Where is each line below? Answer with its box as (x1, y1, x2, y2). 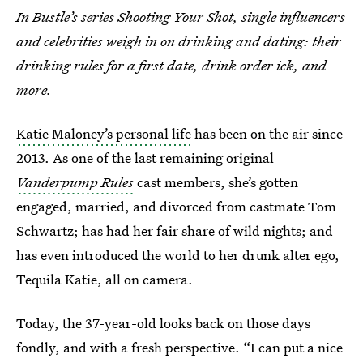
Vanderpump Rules (16, 173, 134, 191)
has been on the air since (191, 124, 343, 143)
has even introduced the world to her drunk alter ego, (16, 246, 340, 264)
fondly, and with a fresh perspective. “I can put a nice (16, 338, 343, 357)
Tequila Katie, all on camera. (16, 270, 193, 288)
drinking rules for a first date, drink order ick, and (16, 56, 327, 75)
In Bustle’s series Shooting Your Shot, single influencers (16, 7, 345, 26)
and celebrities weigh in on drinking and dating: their (16, 32, 341, 50)
